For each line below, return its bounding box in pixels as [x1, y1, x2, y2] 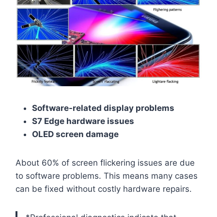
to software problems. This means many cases [15, 171, 198, 181]
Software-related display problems [32, 103, 174, 113]
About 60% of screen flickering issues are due [15, 158, 195, 168]
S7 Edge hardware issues [32, 116, 134, 126]
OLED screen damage [32, 129, 119, 139]
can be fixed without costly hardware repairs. [15, 184, 192, 194]
